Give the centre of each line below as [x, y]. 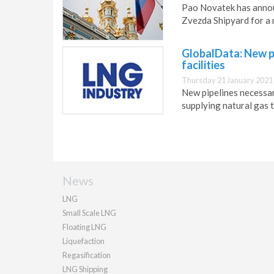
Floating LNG [84, 227]
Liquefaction [83, 241]
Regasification [87, 255]
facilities [203, 65]
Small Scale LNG [89, 213]
